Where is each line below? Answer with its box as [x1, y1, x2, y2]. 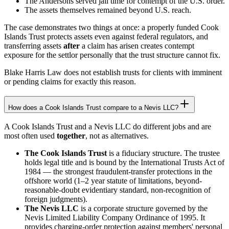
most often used [4, 131, 57, 141]
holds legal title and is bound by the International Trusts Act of [25, 158, 224, 167]
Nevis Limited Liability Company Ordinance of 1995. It [25, 213, 205, 222]
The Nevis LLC [25, 204, 79, 213]
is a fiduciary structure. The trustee [107, 149, 220, 158]
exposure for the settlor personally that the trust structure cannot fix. [4, 50, 220, 59]
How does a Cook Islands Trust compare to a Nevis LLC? [8, 103, 178, 111]
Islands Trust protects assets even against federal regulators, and [4, 32, 208, 41]
